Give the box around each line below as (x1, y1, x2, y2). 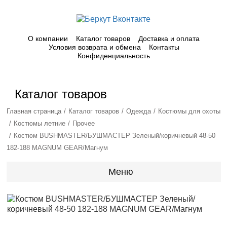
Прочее (72, 120, 95, 127)
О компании (28, 34, 68, 43)
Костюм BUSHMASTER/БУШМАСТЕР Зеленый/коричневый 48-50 (14, 132, 215, 139)
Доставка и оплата (138, 34, 200, 43)
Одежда (126, 107, 151, 115)
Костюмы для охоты (158, 107, 220, 115)
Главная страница (7, 107, 61, 115)
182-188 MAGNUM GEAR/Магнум (7, 144, 108, 152)
